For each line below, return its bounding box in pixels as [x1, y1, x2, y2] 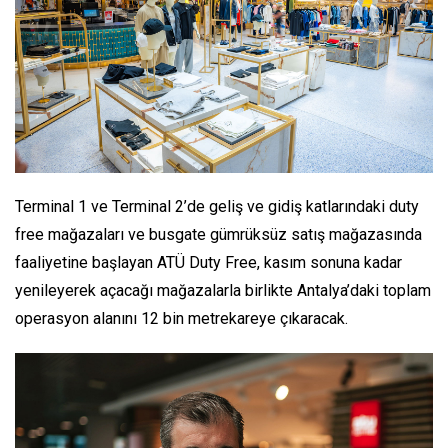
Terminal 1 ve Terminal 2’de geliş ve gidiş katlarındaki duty [15, 196, 419, 216]
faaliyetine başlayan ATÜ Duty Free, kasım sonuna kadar [15, 252, 402, 272]
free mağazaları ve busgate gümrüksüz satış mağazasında [15, 224, 422, 244]
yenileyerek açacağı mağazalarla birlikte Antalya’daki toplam [15, 280, 431, 300]
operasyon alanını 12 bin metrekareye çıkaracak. [15, 308, 352, 328]
